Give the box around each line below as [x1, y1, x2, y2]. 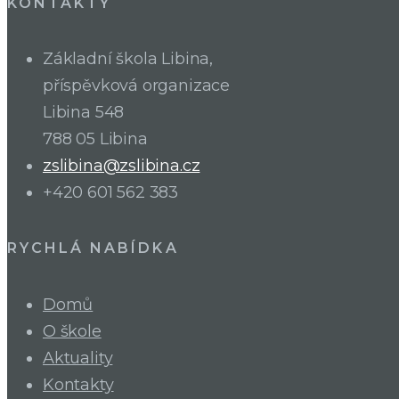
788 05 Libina [43, 128, 148, 149]
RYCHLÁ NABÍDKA [7, 240, 179, 257]
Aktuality [43, 347, 113, 368]
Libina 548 [43, 102, 125, 122]
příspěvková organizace [43, 75, 231, 95]
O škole [43, 321, 102, 341]
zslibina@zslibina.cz [43, 155, 200, 175]
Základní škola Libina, [43, 48, 214, 69]
